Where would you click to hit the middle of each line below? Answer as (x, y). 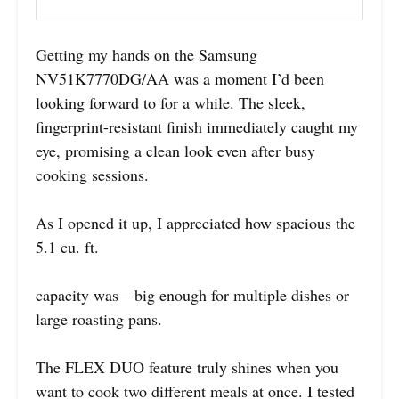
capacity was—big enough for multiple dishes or (192, 294)
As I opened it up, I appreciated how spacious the (195, 222)
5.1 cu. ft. (67, 246)
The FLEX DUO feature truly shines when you (187, 366)
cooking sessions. (92, 174)
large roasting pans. (99, 318)
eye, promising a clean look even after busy (175, 150)
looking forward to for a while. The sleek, (171, 102)
